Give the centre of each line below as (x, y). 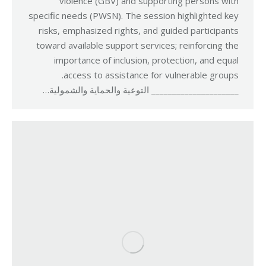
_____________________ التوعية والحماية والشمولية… (141, 90)
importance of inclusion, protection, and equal (146, 60)
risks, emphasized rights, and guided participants (139, 30)
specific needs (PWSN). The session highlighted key (134, 15)
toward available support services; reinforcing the (137, 45)
